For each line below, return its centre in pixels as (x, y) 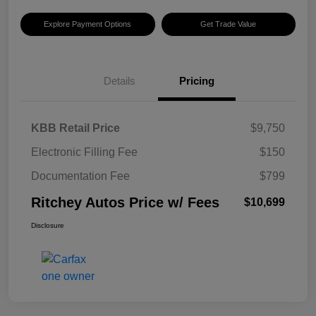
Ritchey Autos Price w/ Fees (125, 203)
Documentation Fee (80, 176)
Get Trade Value (229, 24)
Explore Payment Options (88, 24)
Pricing (197, 81)
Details (119, 81)
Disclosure (48, 226)
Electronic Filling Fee (84, 152)
